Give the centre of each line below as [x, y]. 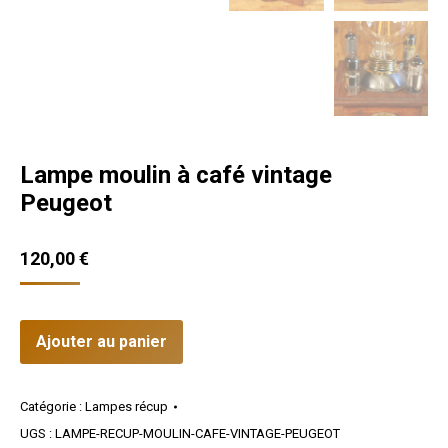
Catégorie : [52, 406]
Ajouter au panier [101, 341]
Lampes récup [126, 406]
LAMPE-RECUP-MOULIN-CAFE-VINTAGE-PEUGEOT [197, 433]
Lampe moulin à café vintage [176, 174]
